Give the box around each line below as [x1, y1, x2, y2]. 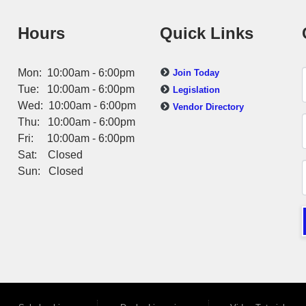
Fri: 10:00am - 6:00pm [17, 132, 135, 144]
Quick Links [159, 23, 253, 42]
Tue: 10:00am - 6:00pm [17, 83, 135, 95]
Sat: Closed [17, 148, 83, 161]
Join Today [172, 67, 219, 78]
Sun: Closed [17, 165, 83, 177]
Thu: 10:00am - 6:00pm [17, 115, 135, 128]
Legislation [172, 84, 220, 95]
